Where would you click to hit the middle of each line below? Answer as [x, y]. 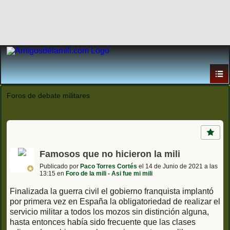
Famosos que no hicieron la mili [110, 154]
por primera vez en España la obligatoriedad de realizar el [115, 201]
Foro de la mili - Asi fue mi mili [109, 173]
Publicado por [60, 166]
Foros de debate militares [48, 96]
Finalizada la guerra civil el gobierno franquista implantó [112, 191]
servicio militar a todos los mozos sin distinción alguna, [109, 212]
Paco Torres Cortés [109, 166]
